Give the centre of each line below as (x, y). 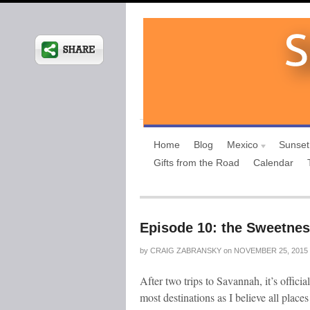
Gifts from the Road (197, 163)
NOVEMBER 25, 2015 (270, 250)
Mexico (243, 145)
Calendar (273, 163)
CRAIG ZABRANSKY (186, 250)
